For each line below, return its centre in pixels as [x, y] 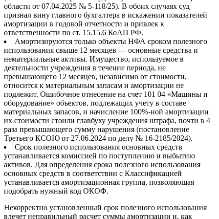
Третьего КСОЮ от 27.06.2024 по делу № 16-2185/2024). [98, 138]
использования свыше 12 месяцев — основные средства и [101, 50]
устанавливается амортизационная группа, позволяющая [99, 182]
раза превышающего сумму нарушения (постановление [97, 130]
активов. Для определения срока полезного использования [102, 165]
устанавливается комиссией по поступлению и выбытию [99, 156]
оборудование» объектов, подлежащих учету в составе [95, 103]
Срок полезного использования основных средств [99, 147]
